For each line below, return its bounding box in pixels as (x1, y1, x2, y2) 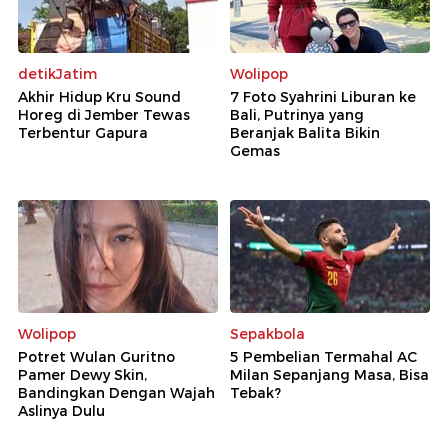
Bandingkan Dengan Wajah (18, 383, 215, 402)
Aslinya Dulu (18, 401, 105, 420)
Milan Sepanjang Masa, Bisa (230, 365, 429, 384)
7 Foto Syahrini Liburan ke (230, 88, 416, 107)
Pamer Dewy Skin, (18, 365, 147, 384)
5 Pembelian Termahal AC (230, 347, 417, 366)
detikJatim (18, 65, 97, 84)
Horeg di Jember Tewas (18, 106, 190, 125)
